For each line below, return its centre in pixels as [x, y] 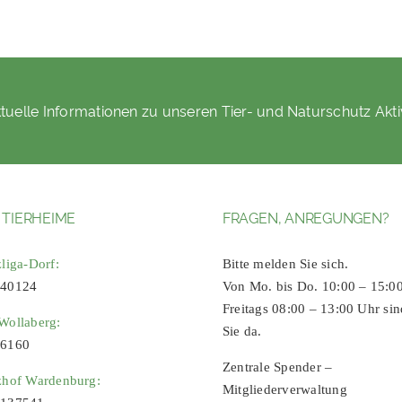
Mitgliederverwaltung [284, 390]
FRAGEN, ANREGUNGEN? [306, 218]
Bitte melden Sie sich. [285, 264]
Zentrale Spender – [277, 367]
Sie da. [242, 332]
